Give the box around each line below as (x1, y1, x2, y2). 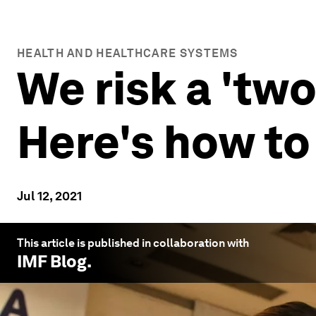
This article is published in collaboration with (17, 236, 249, 250)
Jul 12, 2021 (17, 188, 82, 203)
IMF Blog (17, 251, 87, 272)
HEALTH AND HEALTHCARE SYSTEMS (17, 47, 238, 60)
